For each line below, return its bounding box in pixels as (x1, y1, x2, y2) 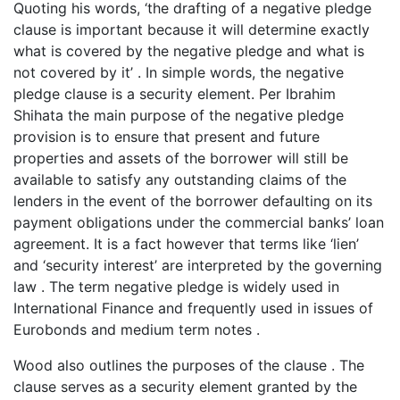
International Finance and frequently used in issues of (13, 299, 373, 318)
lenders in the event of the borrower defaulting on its (13, 192, 372, 211)
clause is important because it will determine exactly (13, 21, 370, 39)
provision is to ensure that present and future (13, 128, 320, 146)
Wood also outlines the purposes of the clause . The (13, 356, 364, 375)
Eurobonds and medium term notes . (13, 321, 260, 339)
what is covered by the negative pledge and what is (13, 42, 364, 61)
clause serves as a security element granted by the (13, 378, 357, 396)
